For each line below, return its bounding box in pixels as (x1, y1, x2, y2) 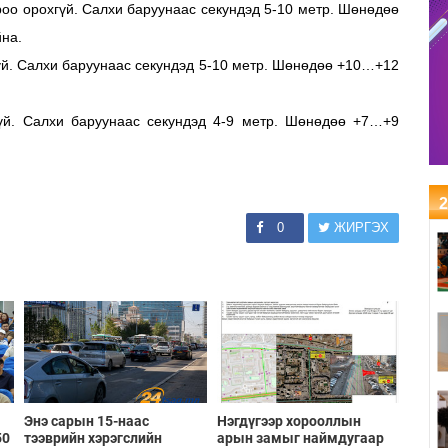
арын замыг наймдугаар (216, 429, 384, 446)
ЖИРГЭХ (330, 219, 389, 235)
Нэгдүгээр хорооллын (216, 412, 361, 429)
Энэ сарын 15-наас (24, 412, 149, 429)
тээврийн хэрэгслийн (24, 429, 162, 446)
